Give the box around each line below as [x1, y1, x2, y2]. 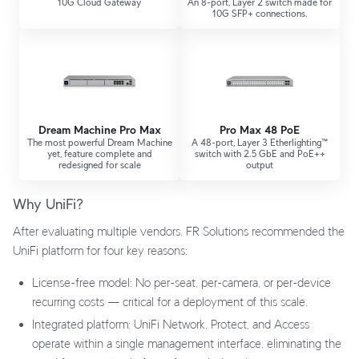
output [246, 159, 273, 170]
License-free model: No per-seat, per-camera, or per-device [32, 275, 331, 289]
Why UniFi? [13, 196, 83, 212]
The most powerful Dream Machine [26, 136, 172, 147]
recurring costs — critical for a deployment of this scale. [32, 294, 308, 309]
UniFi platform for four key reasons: [13, 243, 188, 257]
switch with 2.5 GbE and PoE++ [194, 147, 325, 159]
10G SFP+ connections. [212, 7, 308, 18]
